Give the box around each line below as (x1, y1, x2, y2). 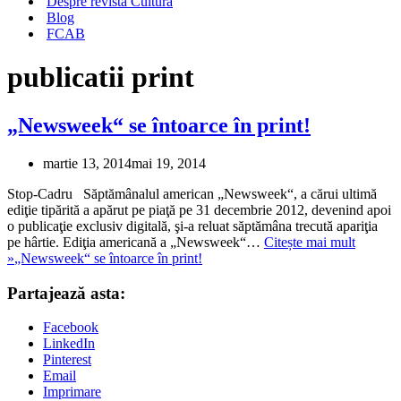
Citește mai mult (264, 234, 355, 250)
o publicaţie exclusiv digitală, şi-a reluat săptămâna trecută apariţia (7, 218, 378, 234)
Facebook (43, 320, 98, 336)
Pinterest (43, 352, 91, 368)
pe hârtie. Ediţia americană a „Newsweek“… (7, 234, 264, 250)
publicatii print (7, 61, 194, 94)
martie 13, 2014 (43, 155, 132, 171)
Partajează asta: (7, 283, 125, 303)
